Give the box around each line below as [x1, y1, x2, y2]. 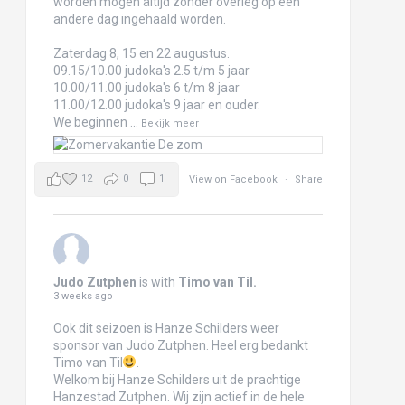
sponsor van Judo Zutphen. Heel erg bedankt [52, 337, 308, 353]
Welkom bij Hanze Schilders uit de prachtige [52, 372, 301, 387]
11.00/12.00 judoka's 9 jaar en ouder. [52, 97, 260, 112]
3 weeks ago [52, 289, 113, 302]
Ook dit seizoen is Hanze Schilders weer [52, 320, 279, 335]
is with [138, 274, 178, 289]
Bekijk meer [140, 117, 199, 129]
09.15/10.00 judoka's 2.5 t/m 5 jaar [52, 62, 250, 78]
